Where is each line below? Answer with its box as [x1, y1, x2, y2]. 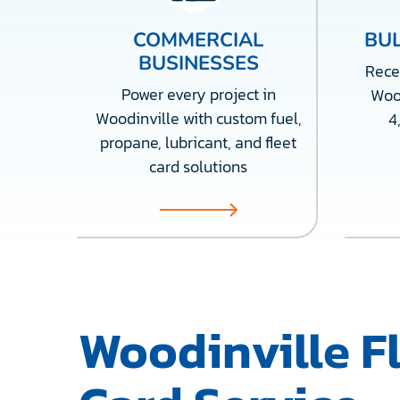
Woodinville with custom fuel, [95, 106, 302, 130]
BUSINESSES [137, 50, 259, 77]
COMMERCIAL [133, 27, 263, 54]
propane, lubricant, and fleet [100, 130, 296, 154]
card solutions [149, 154, 247, 179]
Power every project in [121, 82, 276, 106]
